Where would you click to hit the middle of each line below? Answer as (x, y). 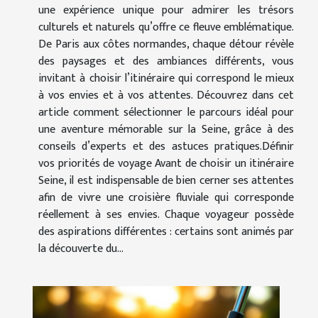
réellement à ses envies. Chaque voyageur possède (166, 214)
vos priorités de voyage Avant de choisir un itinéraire (166, 163)
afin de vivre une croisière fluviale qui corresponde (166, 197)
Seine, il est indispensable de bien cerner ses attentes (166, 180)
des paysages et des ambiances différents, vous (166, 61)
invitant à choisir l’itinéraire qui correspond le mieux (166, 78)
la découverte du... (81, 248)
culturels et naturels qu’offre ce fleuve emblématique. (166, 27)
